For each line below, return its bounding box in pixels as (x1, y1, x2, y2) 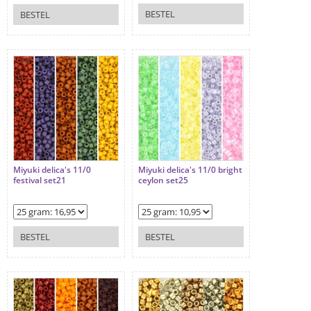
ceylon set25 (138, 174, 188, 187)
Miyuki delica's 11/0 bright (138, 164, 242, 176)
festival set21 (13, 174, 66, 187)
